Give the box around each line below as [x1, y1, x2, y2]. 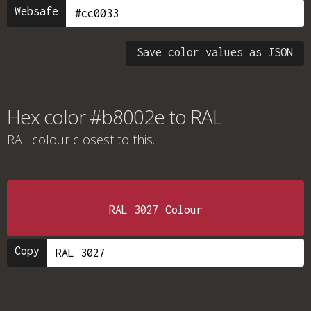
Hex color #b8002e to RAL [7, 103, 221, 130]
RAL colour [7, 131, 69, 148]
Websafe [15, 5, 58, 17]
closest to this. [69, 131, 155, 148]
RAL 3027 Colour [108, 203, 203, 216]
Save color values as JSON [137, 46, 293, 58]
